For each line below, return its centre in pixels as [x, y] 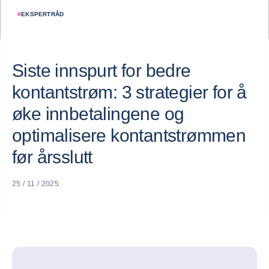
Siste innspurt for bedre [101, 71]
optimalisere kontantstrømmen [129, 135]
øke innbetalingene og [98, 114]
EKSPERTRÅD [43, 14]
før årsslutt [52, 157]
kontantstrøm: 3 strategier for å [129, 92]
